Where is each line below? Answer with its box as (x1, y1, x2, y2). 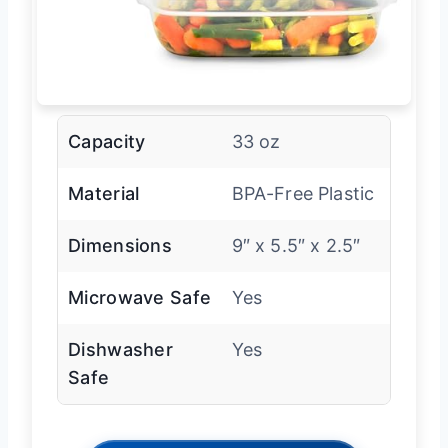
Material (68, 182, 140, 204)
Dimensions (68, 234, 172, 256)
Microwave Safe (68, 286, 212, 308)
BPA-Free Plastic (231, 182, 375, 204)
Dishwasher (68, 338, 174, 360)
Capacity (68, 130, 146, 152)
